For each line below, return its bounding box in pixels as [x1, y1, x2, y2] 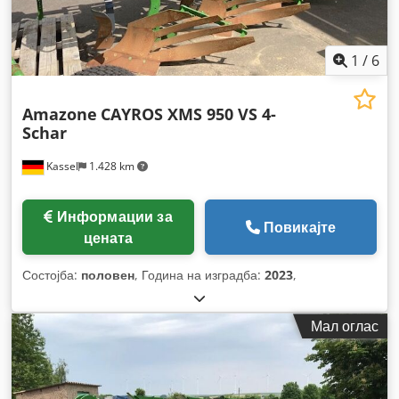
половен [81, 266, 134, 284]
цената [83, 228, 134, 248]
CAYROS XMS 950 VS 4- [101, 103, 276, 126]
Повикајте [263, 217, 337, 238]
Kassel [44, 159, 78, 175]
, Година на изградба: [134, 266, 265, 284]
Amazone [22, 103, 97, 126]
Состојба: [22, 266, 81, 284]
